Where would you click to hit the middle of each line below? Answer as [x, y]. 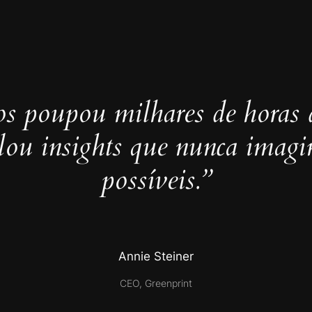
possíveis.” [156, 180]
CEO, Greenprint [156, 283]
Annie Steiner [156, 257]
